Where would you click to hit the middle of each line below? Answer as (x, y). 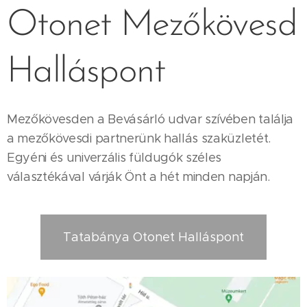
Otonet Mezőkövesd (152, 25)
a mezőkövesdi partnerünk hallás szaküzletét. (139, 138)
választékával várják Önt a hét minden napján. (138, 176)
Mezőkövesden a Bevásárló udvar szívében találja (150, 119)
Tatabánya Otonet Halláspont (153, 237)
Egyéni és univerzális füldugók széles (114, 157)
